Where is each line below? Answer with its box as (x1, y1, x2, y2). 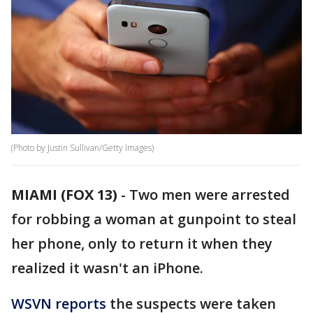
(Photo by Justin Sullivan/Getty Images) (11, 142, 154, 154)
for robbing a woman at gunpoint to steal (11, 210, 296, 229)
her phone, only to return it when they (11, 234, 272, 254)
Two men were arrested (129, 185, 290, 205)
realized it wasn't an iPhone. (11, 259, 203, 278)
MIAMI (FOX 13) (11, 185, 117, 205)
